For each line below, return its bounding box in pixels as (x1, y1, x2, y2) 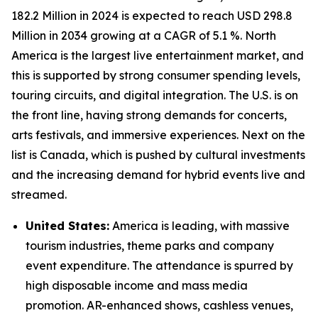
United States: (26, 218, 109, 233)
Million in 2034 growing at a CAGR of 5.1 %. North (11, 28, 276, 43)
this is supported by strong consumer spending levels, (11, 67, 300, 82)
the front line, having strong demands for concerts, (11, 107, 287, 122)
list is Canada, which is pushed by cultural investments (11, 147, 305, 162)
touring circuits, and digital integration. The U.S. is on (11, 87, 298, 102)
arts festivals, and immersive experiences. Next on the (11, 127, 305, 142)
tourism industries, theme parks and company (26, 238, 274, 253)
